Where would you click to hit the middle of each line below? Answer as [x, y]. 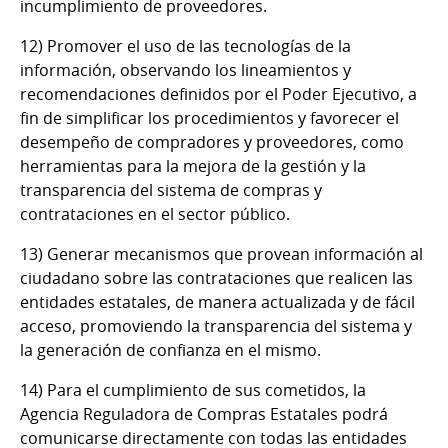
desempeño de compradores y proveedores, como [212, 142]
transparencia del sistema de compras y [171, 190]
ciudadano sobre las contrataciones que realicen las [216, 278]
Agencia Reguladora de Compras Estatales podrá [204, 414]
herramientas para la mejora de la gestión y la [193, 166]
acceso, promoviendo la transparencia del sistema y [216, 326]
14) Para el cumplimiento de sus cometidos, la [193, 390]
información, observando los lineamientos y [185, 70]
